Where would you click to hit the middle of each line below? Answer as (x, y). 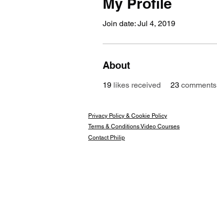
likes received (137, 85)
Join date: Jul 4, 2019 (139, 24)
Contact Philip (107, 138)
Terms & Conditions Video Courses (134, 127)
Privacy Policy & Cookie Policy (128, 116)
